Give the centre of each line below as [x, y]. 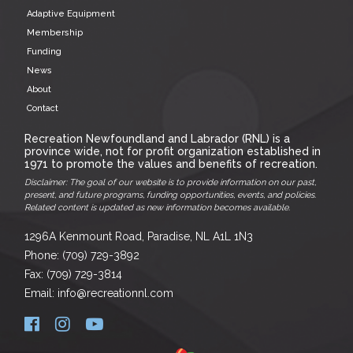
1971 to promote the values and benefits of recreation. [171, 163]
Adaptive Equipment [71, 13]
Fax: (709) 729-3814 [73, 274]
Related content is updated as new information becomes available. [157, 207]
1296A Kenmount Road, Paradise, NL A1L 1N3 [138, 236]
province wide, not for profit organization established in [172, 151]
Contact [42, 108]
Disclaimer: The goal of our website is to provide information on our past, [170, 182]
